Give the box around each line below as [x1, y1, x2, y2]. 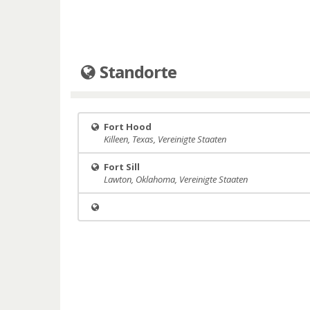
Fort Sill [104, 161, 140, 174]
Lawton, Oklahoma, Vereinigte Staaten [104, 173, 248, 186]
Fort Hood [104, 120, 152, 134]
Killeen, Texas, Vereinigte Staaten [104, 133, 226, 146]
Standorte [96, 60, 177, 84]
